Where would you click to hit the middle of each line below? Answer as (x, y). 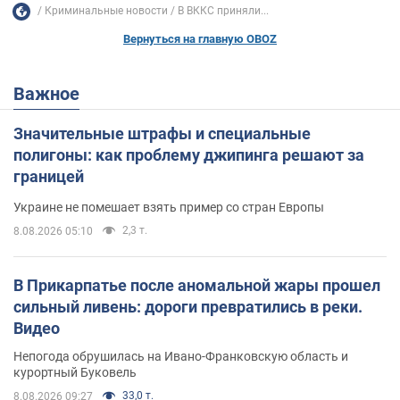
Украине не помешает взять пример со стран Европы (169, 207)
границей (49, 176)
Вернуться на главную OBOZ (200, 38)
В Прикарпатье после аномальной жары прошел (197, 285)
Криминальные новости (106, 11)
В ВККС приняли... (223, 11)
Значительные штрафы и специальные (162, 133)
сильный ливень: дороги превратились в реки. (188, 306)
